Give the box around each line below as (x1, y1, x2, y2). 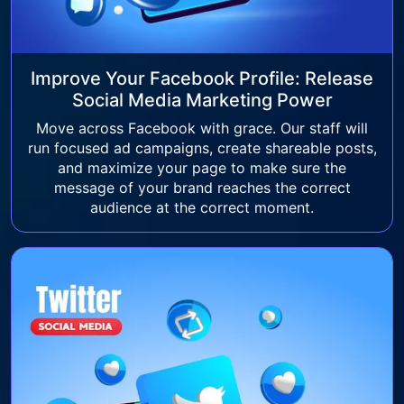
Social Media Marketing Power (71, 89, 333, 112)
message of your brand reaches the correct (53, 179, 351, 197)
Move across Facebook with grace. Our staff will (36, 119, 368, 138)
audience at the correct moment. (90, 198, 314, 217)
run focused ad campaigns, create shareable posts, (27, 139, 377, 158)
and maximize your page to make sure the (58, 159, 346, 178)
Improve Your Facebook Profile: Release (31, 68, 373, 90)
